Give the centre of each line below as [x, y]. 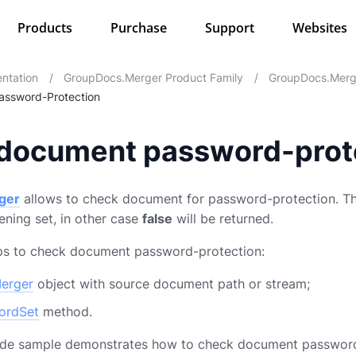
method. [66, 312]
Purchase [138, 28]
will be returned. [223, 219]
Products [44, 28]
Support [229, 28]
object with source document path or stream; [172, 284]
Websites [319, 28]
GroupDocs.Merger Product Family [154, 78]
